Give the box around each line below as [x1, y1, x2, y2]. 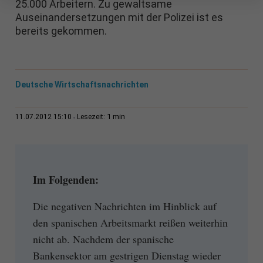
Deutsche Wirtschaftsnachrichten [15, 80, 149, 90]
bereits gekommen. [15, 25, 107, 38]
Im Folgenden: [32, 172, 99, 188]
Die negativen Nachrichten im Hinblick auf [32, 198, 217, 213]
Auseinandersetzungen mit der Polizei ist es [15, 11, 223, 24]
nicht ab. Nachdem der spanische [32, 231, 174, 246]
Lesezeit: [76, 113, 107, 122]
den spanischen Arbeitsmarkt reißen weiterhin [32, 215, 228, 230]
